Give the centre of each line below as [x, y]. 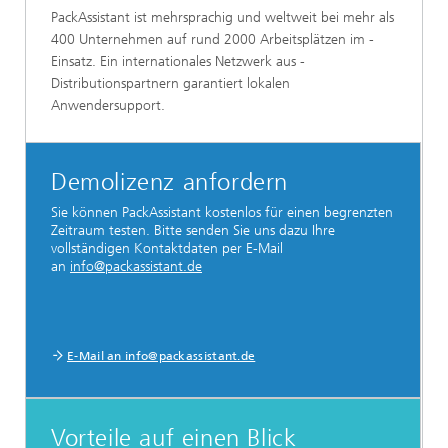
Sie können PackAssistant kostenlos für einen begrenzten [222, 213]
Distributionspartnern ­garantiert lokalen [170, 84]
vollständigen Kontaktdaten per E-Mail [167, 249]
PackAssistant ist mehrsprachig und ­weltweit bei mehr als [222, 18]
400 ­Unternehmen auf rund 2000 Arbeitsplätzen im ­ [212, 40]
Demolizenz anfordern [169, 182]
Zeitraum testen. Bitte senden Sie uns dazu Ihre [193, 231]
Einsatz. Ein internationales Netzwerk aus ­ [178, 62]
